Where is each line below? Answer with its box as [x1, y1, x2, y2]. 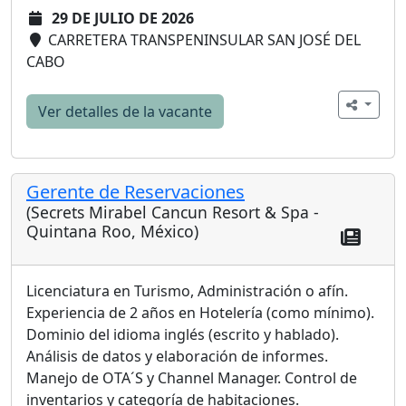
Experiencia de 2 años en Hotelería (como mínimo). [26, 303, 374, 323]
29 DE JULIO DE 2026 [52, 8, 194, 29]
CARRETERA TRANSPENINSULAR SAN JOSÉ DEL [44, 30, 361, 51]
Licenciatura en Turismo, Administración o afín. [26, 281, 348, 301]
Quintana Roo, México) [26, 220, 198, 243]
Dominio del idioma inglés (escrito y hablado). [26, 324, 339, 344]
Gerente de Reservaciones [26, 179, 245, 205]
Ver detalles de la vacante [38, 101, 212, 122]
